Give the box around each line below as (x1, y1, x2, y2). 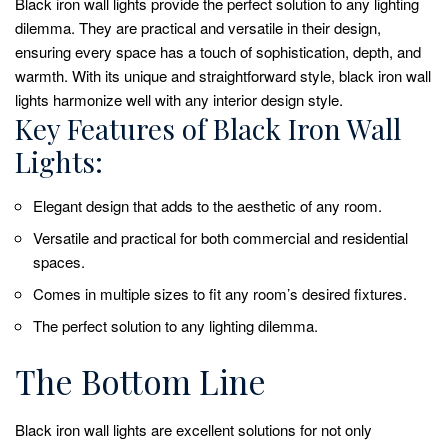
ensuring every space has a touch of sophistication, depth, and (15, 40, 421, 62)
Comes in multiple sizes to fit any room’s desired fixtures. (33, 283, 407, 305)
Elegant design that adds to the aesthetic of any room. (33, 195, 382, 217)
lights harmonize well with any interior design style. (15, 88, 343, 110)
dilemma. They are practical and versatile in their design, (15, 16, 381, 38)
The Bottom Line (15, 359, 266, 404)
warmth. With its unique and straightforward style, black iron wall (15, 64, 431, 86)
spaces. (33, 251, 85, 273)
